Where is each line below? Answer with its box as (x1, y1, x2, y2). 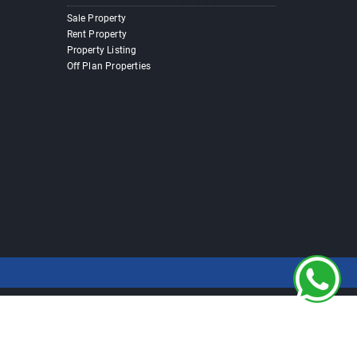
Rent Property (66, 29, 127, 41)
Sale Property (66, 13, 127, 25)
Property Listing (66, 45, 137, 57)
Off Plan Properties (66, 61, 151, 73)
